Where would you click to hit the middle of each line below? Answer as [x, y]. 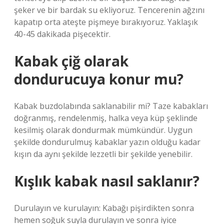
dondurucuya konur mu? [99, 79]
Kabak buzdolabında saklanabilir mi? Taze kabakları [111, 106]
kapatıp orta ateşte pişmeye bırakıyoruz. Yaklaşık [106, 22]
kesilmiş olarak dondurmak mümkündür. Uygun [103, 130]
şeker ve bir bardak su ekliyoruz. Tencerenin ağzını [109, 10]
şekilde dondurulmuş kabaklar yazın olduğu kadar [107, 142]
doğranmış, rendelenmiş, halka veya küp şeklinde [106, 118]
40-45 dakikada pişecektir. [62, 34]
